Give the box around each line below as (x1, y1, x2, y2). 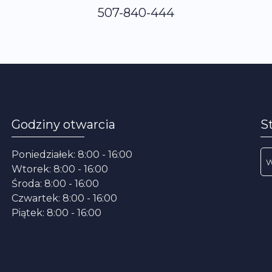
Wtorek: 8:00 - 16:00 (12, 163, 108, 175)
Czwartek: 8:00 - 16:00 (12, 192, 117, 204)
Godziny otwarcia (12, 117, 115, 132)
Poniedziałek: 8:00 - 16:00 (12, 149, 132, 160)
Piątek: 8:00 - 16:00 (12, 207, 101, 219)
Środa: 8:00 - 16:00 (12, 178, 99, 189)
